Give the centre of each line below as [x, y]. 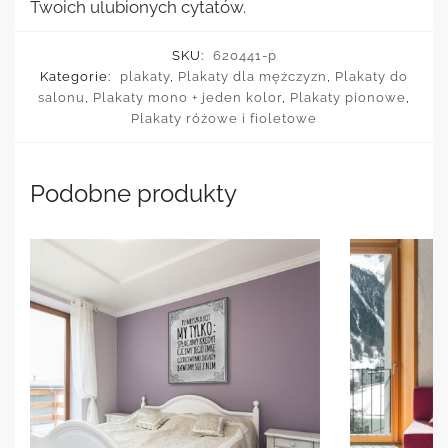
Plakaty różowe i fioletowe [224, 119]
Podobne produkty [133, 194]
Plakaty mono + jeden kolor [187, 98]
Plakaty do [371, 77]
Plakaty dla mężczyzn [252, 77]
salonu [61, 98]
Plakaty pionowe [348, 98]
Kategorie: [77, 77]
